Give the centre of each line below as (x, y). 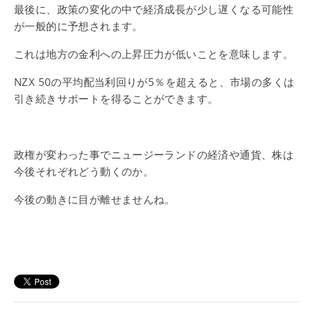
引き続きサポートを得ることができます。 (116, 99)
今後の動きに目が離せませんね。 (95, 199)
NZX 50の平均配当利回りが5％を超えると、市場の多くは (154, 82)
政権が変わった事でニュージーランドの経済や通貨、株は (154, 154)
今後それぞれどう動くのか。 (84, 171)
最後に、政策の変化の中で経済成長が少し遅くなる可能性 (154, 9)
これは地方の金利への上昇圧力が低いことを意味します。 (154, 54)
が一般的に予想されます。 (79, 26)
